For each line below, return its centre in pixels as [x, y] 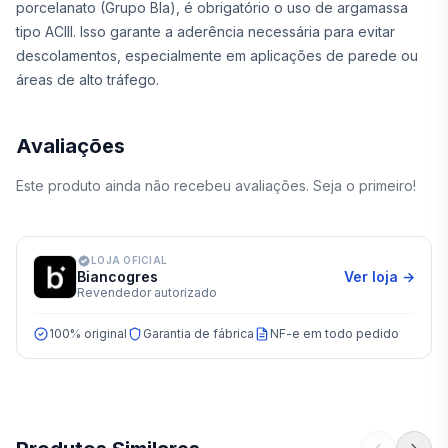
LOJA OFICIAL [129, 260]
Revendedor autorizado [147, 292]
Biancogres [117, 276]
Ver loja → [379, 276]
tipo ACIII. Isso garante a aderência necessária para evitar [205, 31]
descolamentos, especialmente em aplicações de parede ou [217, 55]
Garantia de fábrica [198, 333]
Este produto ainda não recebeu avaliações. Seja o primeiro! [216, 185]
